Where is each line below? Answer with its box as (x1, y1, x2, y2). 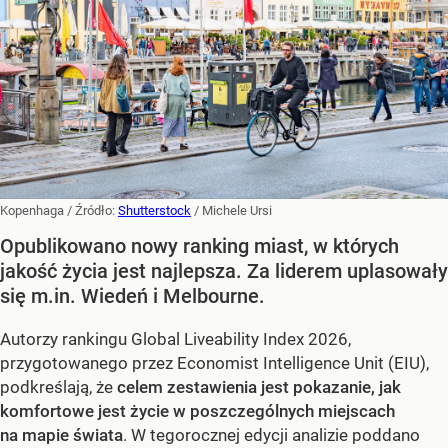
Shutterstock (118, 203, 191, 219)
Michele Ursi (202, 203, 272, 219)
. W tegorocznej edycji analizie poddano (123, 425, 420, 446)
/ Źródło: (67, 203, 118, 219)
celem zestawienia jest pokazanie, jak (117, 377, 401, 398)
